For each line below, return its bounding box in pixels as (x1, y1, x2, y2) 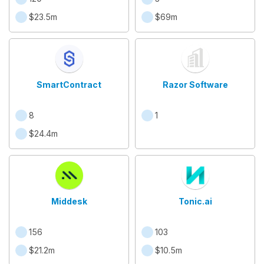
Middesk (51, 196, 87, 206)
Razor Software (162, 80, 228, 90)
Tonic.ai (178, 196, 212, 206)
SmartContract (37, 80, 101, 90)
